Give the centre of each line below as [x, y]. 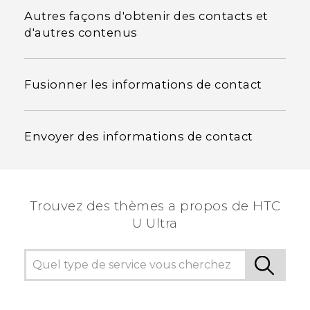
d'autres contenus [81, 32]
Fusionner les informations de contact [143, 84]
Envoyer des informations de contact [139, 136]
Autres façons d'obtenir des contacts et [146, 16]
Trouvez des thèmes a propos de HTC [155, 206]
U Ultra [155, 223]
